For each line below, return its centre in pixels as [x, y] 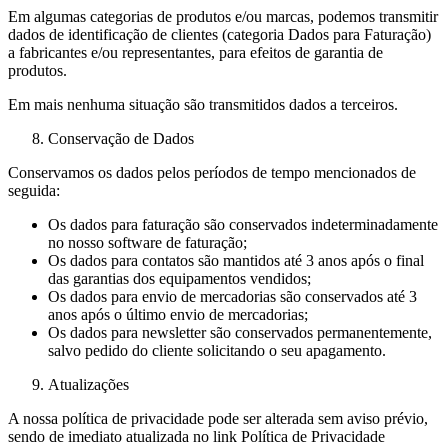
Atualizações [88, 384]
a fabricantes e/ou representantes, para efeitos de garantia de [195, 52]
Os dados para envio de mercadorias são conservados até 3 [232, 296]
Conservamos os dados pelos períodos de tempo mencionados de [212, 172]
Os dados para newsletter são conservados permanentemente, [240, 332]
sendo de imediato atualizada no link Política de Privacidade [196, 436]
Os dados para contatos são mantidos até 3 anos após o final [236, 260]
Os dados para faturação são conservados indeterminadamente [243, 224]
